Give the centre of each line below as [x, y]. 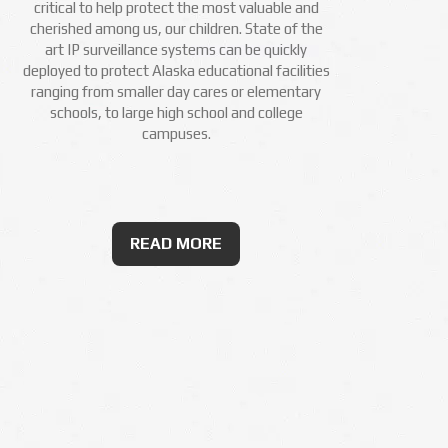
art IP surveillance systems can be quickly [176, 49]
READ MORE [176, 243]
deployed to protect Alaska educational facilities [176, 70]
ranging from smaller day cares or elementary [176, 91]
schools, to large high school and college [176, 112]
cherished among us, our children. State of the [176, 28]
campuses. [176, 133]
